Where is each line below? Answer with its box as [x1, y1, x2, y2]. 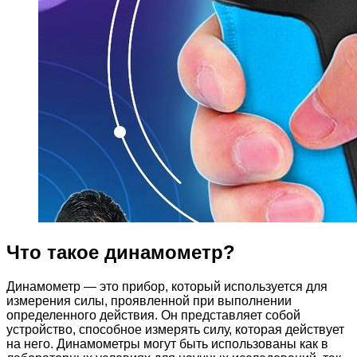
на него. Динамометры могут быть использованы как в [6, 336, 328, 351]
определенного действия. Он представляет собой [6, 308, 300, 322]
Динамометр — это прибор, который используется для [6, 279, 328, 293]
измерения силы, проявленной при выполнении [6, 293, 292, 308]
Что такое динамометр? [6, 241, 235, 263]
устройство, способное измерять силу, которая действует [6, 322, 344, 336]
